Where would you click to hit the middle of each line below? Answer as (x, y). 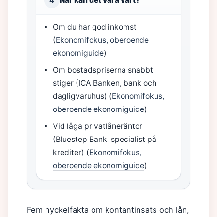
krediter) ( (71, 152)
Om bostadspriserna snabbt (103, 70)
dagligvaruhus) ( (83, 96)
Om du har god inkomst (95, 27)
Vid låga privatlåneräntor (98, 126)
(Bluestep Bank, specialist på (105, 139)
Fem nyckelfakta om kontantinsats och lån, (108, 210)
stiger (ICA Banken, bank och (105, 83)
